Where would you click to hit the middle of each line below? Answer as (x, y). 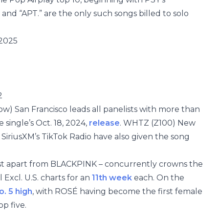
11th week (112, 178)
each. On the (158, 178)
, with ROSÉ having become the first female (117, 191)
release (104, 123)
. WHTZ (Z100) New (158, 123)
